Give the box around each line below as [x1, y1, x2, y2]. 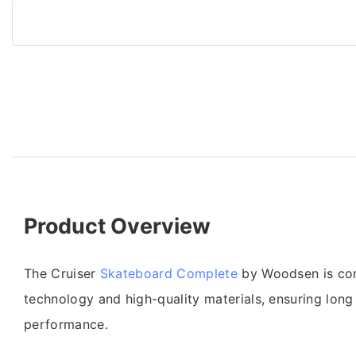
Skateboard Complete [99, 265, 238, 281]
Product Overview [24, 212, 211, 238]
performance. [24, 315, 108, 332]
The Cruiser [24, 265, 100, 281]
